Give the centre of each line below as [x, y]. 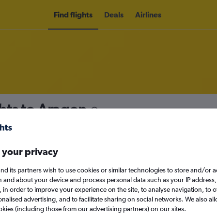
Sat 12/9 [162, 178]
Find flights [73, 15]
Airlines [148, 15]
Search [125, 202]
